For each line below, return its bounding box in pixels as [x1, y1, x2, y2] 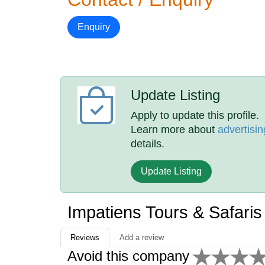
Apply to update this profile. [131, 109, 260, 121]
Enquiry [77, 22, 110, 32]
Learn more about [131, 124, 218, 135]
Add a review [119, 233, 164, 242]
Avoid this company [67, 248, 189, 264]
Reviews [70, 233, 99, 242]
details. [131, 138, 165, 150]
